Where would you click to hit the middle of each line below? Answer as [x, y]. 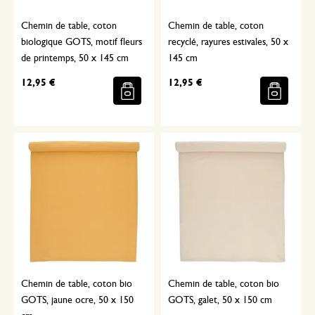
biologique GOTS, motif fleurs [82, 42]
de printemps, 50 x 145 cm [75, 58]
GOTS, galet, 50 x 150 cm [220, 300]
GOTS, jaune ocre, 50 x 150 [77, 300]
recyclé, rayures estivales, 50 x [228, 42]
